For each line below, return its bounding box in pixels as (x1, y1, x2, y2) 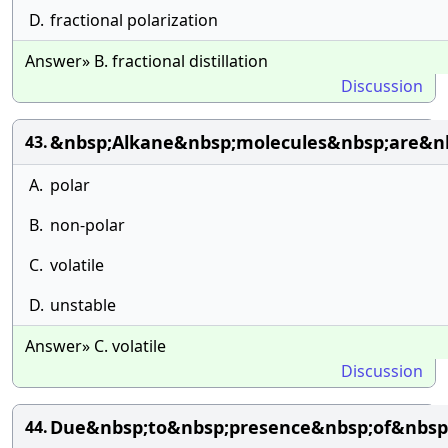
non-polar (50, 214, 125, 236)
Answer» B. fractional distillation (25, 50, 268, 72)
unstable (50, 294, 116, 316)
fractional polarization (50, 9, 218, 31)
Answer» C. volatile (25, 335, 166, 357)
